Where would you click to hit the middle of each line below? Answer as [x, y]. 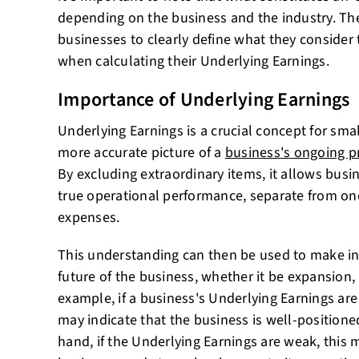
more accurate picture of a [141, 153]
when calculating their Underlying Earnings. [194, 61]
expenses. [89, 218]
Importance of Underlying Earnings [204, 100]
